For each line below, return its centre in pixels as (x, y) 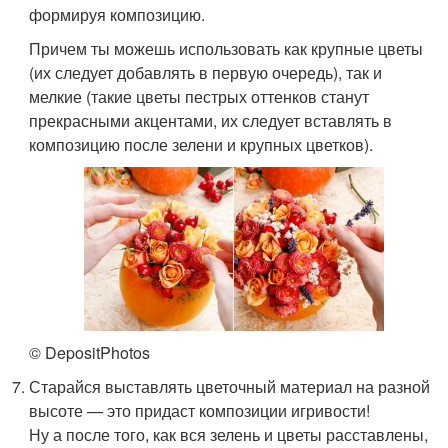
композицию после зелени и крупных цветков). (201, 144)
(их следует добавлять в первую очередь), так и (206, 72)
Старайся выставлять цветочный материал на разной (230, 387)
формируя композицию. (117, 14)
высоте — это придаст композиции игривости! (200, 411)
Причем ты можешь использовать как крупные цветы (226, 48)
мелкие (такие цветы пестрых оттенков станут (199, 96)
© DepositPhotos (90, 353)
